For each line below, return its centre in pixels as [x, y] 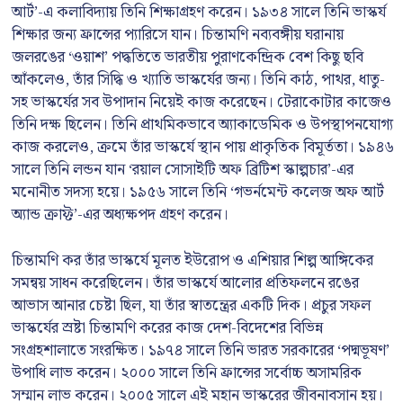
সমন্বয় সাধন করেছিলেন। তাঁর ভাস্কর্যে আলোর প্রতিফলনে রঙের [185, 283]
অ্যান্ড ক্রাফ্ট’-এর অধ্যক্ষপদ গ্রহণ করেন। [120, 215]
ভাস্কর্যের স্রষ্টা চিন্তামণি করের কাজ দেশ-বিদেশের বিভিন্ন [167, 328]
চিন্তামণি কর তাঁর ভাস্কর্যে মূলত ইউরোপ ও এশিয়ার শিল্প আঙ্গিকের [193, 260]
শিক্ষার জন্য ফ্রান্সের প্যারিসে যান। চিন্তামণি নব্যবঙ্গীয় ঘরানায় [178, 35]
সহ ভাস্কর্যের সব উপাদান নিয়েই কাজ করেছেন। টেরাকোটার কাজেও [201, 103]
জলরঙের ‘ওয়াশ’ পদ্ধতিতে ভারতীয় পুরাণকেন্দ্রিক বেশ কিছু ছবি [188, 58]
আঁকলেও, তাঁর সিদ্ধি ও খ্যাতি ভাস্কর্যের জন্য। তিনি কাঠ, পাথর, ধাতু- [198, 80]
